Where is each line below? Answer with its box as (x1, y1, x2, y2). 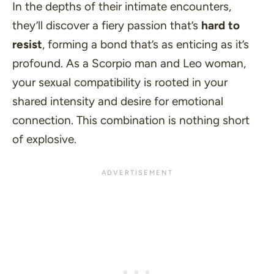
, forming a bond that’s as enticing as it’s (42, 37, 249, 51)
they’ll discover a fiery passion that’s (12, 18, 201, 32)
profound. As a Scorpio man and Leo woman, (12, 56, 246, 70)
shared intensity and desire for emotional (12, 94, 223, 108)
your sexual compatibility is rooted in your (12, 75, 228, 89)
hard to (201, 18, 240, 32)
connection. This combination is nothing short (12, 113, 250, 127)
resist (12, 37, 42, 51)
